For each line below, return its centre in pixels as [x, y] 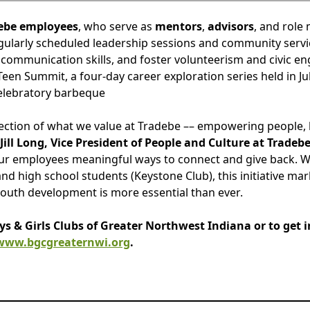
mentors [177, 27]
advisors [230, 27]
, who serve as [115, 27]
